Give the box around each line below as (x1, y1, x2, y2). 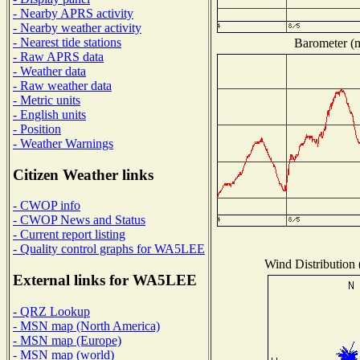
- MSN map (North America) (13, 318, 160, 333)
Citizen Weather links (13, 166, 153, 183)
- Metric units (13, 92, 80, 107)
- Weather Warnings (13, 136, 113, 150)
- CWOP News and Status (13, 213, 145, 227)
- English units (13, 107, 86, 121)
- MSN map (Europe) (13, 333, 121, 347)
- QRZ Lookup (13, 304, 90, 318)
